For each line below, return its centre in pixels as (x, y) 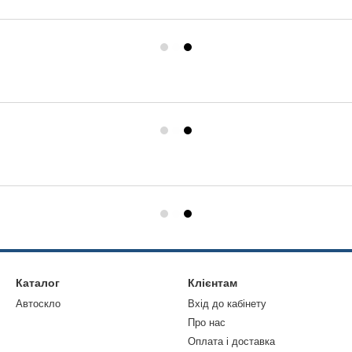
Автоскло (38, 304)
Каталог (38, 283)
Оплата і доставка (231, 341)
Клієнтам (213, 283)
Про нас (207, 323)
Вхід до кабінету (227, 304)
